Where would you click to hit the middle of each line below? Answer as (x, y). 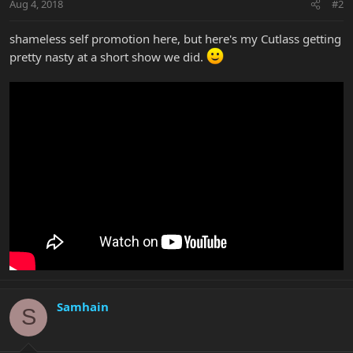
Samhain (83, 306)
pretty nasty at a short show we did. (108, 57)
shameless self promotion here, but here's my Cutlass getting (175, 39)
